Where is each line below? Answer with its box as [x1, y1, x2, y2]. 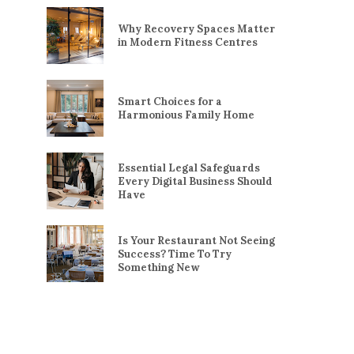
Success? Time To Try [118, 247, 232, 261]
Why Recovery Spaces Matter [118, 22, 275, 36]
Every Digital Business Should [118, 174, 273, 188]
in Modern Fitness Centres [118, 36, 258, 50]
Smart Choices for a [118, 95, 222, 109]
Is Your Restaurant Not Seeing [118, 233, 275, 247]
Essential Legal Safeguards [118, 160, 260, 175]
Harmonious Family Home [118, 108, 254, 122]
